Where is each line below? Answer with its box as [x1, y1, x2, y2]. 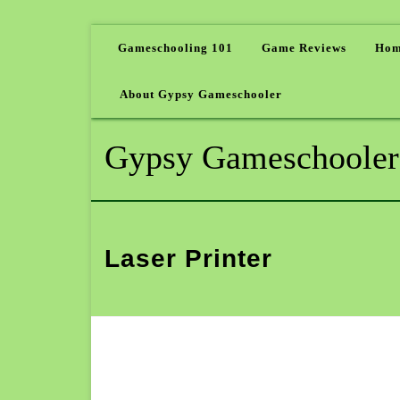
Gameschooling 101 [118, 41, 233, 54]
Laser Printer [104, 245, 272, 272]
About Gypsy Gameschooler [120, 87, 282, 101]
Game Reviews [262, 41, 346, 54]
